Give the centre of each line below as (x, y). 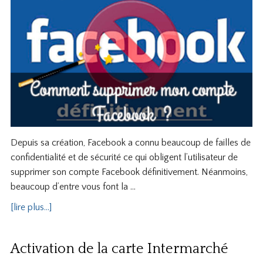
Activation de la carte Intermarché (119, 249)
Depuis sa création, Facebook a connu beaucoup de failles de (130, 143)
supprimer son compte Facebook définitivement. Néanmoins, (129, 172)
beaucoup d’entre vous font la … (73, 187)
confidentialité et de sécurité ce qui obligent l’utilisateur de (124, 158)
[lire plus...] (31, 208)
